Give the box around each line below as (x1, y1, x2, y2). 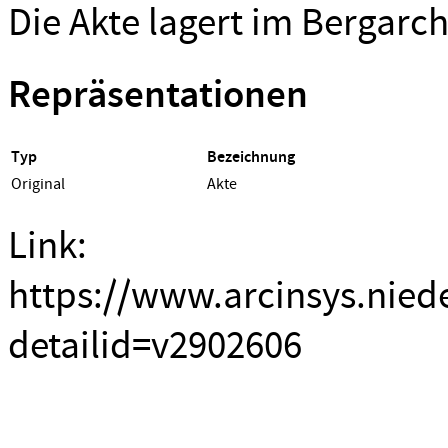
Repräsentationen (8, 69, 308, 123)
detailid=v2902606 (8, 320, 302, 371)
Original (11, 173, 65, 194)
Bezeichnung (207, 146, 295, 168)
